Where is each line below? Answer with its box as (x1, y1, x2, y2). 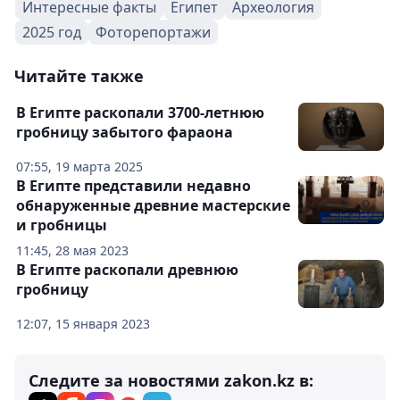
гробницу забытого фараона (16, 121, 233, 142)
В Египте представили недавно (16, 175, 251, 196)
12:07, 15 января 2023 (16, 314, 150, 332)
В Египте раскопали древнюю (16, 259, 238, 279)
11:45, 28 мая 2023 (16, 241, 129, 259)
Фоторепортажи (96, 21, 211, 42)
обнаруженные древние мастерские (16, 195, 290, 215)
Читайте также (14, 64, 144, 87)
